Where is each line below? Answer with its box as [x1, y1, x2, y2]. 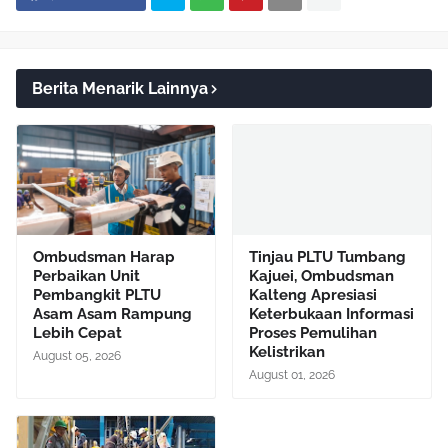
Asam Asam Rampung [33, 304, 192, 323]
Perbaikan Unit [33, 266, 140, 285]
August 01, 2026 [249, 367, 335, 382]
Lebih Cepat [33, 323, 122, 342]
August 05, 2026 [33, 348, 121, 363]
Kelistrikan [249, 342, 325, 361]
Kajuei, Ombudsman [249, 266, 394, 285]
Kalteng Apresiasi [249, 285, 377, 304]
